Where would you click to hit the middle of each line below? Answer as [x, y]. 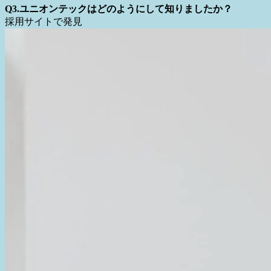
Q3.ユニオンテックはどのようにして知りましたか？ [119, 115]
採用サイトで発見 [44, 128]
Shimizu [21, 94]
